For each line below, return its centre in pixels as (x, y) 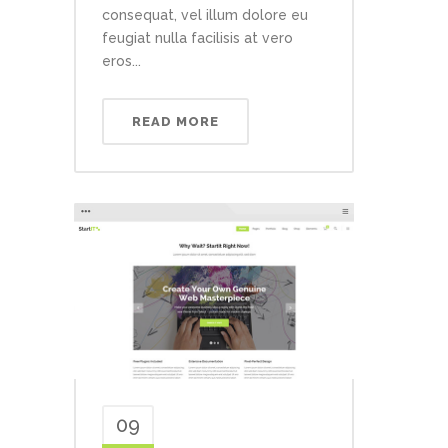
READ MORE (175, 122)
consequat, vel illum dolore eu (205, 15)
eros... (121, 61)
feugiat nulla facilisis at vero (197, 38)
